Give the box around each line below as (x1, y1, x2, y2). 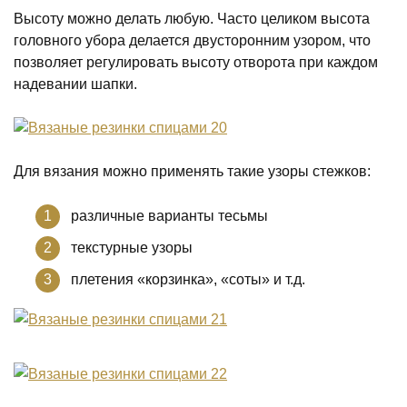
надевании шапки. (14, 76, 137, 92)
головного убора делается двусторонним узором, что (14, 33, 371, 48)
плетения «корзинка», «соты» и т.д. (71, 272, 305, 287)
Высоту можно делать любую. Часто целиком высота (14, 11, 370, 26)
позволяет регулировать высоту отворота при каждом (14, 55, 378, 70)
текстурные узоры (71, 240, 193, 255)
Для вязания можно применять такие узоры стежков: (14, 164, 371, 179)
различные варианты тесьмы (71, 208, 268, 223)
